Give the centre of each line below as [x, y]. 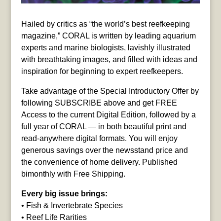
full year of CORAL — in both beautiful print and [104, 126]
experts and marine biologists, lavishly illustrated [106, 47]
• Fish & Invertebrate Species [72, 205]
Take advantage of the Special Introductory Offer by [110, 91]
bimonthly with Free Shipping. [73, 174]
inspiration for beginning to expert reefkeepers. [102, 71]
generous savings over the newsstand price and [104, 150]
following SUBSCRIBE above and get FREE [99, 103]
